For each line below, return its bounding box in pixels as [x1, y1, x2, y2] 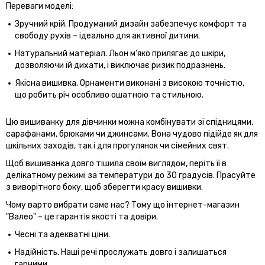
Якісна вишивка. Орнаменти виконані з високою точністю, [15, 77, 244, 88]
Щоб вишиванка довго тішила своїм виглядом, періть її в [6, 158, 227, 169]
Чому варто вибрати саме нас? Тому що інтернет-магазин [6, 199, 240, 210]
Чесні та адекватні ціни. [15, 229, 110, 240]
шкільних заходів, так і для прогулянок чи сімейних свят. [6, 140, 229, 151]
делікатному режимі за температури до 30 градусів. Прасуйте [6, 170, 256, 180]
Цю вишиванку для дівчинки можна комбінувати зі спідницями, [6, 117, 253, 127]
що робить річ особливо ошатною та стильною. [15, 89, 203, 100]
